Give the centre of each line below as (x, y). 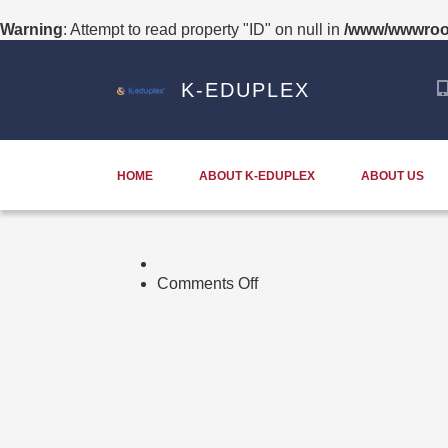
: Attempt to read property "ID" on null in (203, 29)
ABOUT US (392, 176)
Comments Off (207, 283)
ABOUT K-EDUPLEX (257, 176)
